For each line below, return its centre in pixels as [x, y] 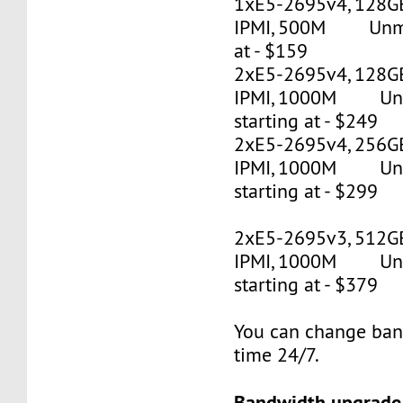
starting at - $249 [306, 121]
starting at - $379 [306, 284]
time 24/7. [277, 354]
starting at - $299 [306, 191]
